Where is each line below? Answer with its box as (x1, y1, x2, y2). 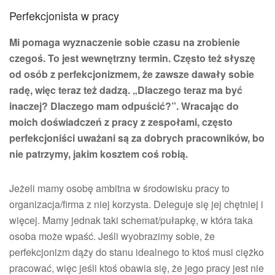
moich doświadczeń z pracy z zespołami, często (9, 115, 233, 129)
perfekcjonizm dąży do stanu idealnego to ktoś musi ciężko (9, 245, 264, 259)
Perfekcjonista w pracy (9, 7, 119, 23)
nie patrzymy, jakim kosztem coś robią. (9, 147, 188, 161)
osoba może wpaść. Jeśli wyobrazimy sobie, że (9, 229, 215, 243)
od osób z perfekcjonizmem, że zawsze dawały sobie (9, 67, 254, 81)
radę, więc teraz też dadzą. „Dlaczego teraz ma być (9, 83, 242, 97)
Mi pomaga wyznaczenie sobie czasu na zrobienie (9, 35, 240, 49)
